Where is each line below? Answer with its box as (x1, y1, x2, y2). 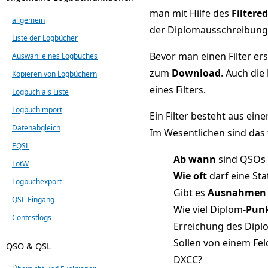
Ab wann (173, 152, 216, 166)
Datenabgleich (12, 122, 60, 133)
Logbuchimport (12, 104, 62, 115)
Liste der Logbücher (12, 32, 78, 43)
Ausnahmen (208, 185, 266, 199)
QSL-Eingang (12, 194, 54, 205)
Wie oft (173, 169, 207, 182)
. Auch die (221, 66, 267, 80)
